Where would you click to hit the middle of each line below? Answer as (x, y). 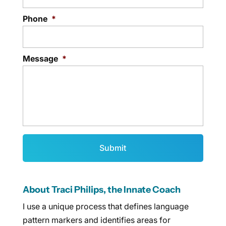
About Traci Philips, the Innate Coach (101, 190)
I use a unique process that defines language (105, 206)
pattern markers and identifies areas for (96, 220)
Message (40, 59)
